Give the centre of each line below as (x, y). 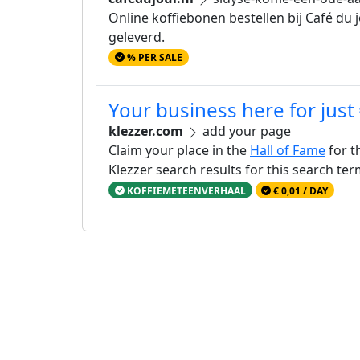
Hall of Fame (288, 151)
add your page (245, 131)
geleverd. (137, 37)
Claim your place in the (179, 151)
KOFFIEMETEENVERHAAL (185, 190)
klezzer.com (146, 131)
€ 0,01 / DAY (300, 190)
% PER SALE (153, 57)
